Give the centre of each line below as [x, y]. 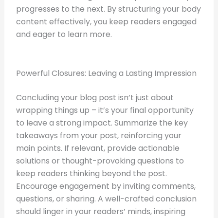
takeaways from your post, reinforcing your [99, 136]
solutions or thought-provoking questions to [100, 161]
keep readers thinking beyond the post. [91, 174]
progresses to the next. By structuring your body [108, 9]
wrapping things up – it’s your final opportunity [105, 110]
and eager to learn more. [64, 35]
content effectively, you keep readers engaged [106, 22]
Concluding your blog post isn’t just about [95, 98]
